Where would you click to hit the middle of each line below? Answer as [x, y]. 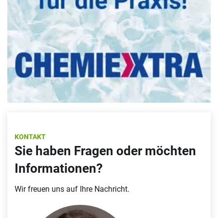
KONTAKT [30, 137]
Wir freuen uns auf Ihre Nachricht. [72, 189]
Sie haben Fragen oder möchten [105, 151]
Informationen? [59, 169]
